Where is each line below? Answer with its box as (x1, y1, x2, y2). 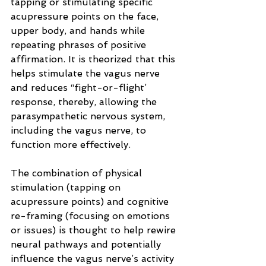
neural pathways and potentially (11, 239, 164, 251)
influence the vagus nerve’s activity (11, 253, 177, 265)
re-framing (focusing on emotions (11, 210, 173, 222)
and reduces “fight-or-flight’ (11, 82, 150, 94)
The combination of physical (11, 167, 145, 179)
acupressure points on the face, (11, 11, 161, 23)
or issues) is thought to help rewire (11, 224, 179, 236)
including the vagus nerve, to (11, 125, 149, 137)
